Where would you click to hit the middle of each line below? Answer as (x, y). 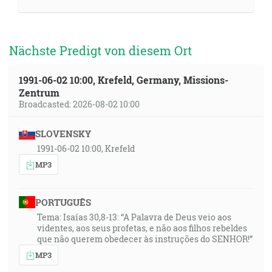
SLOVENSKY (63, 134)
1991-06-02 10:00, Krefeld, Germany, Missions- (124, 80)
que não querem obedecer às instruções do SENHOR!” (145, 239)
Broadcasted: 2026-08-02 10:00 (79, 104)
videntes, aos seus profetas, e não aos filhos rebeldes (142, 228)
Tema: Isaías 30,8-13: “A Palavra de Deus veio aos (134, 217)
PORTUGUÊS (63, 202)
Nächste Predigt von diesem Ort (100, 50)
